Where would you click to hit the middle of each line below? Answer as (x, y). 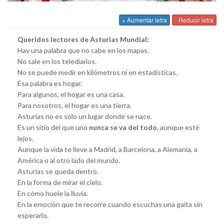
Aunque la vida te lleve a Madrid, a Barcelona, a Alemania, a (107, 149)
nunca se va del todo (123, 127)
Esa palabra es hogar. (50, 83)
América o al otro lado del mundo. (69, 160)
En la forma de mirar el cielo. (60, 182)
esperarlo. (33, 215)
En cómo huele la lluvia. (53, 193)
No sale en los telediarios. (57, 61)
